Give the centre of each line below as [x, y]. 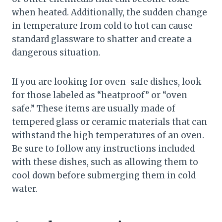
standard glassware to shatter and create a [102, 39]
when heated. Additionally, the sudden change [110, 13]
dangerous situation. [56, 53]
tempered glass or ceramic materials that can [110, 122]
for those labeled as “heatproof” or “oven [100, 95]
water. [25, 189]
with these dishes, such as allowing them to [105, 162]
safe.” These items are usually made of [94, 109]
